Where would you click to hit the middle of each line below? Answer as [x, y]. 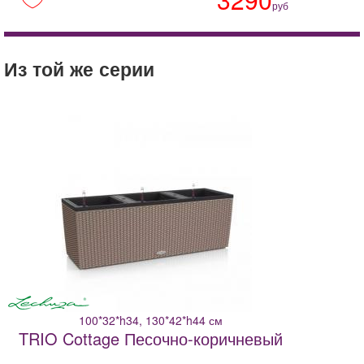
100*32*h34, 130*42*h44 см [150, 321]
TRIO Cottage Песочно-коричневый [150, 339]
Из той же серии [79, 69]
